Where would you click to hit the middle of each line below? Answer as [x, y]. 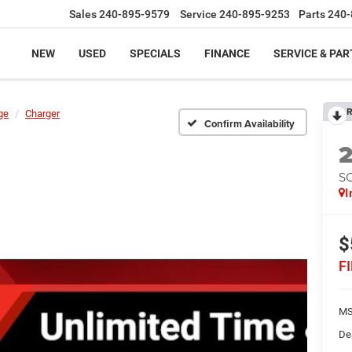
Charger [42, 114]
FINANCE [227, 54]
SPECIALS [155, 54]
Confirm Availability [249, 123]
